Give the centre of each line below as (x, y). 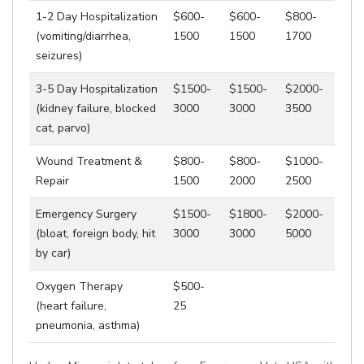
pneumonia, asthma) (88, 325)
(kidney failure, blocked (96, 108)
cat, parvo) (63, 128)
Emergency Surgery (86, 214)
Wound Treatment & (89, 161)
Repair (52, 181)
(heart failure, (71, 306)
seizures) (59, 56)
